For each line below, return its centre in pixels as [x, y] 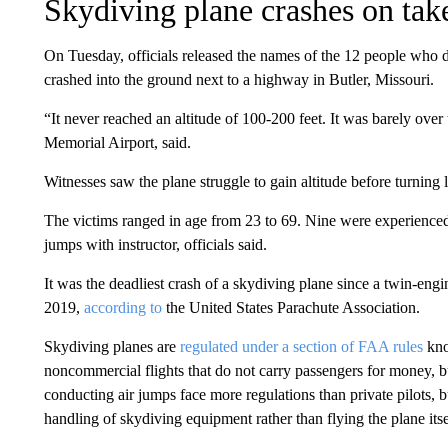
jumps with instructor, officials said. [155, 244]
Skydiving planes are [111, 346]
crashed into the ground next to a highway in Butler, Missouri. [238, 79]
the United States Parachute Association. [290, 307]
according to [122, 307]
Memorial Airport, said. [117, 142]
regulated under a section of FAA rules [301, 346]
